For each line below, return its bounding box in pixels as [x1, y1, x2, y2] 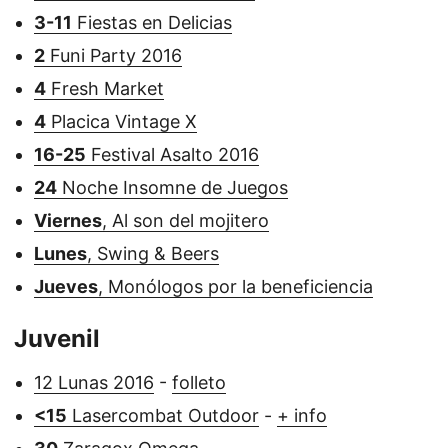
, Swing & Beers [87, 242, 219, 264]
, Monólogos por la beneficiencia [98, 275, 373, 297]
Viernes [34, 209, 102, 231]
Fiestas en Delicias [72, 11, 232, 33]
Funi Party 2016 [45, 44, 182, 66]
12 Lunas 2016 [34, 371, 154, 393]
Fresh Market [46, 77, 164, 99]
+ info [277, 404, 327, 426]
